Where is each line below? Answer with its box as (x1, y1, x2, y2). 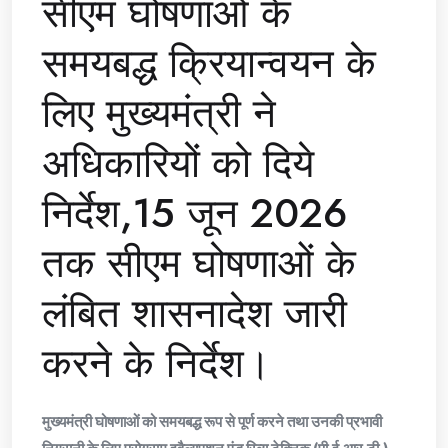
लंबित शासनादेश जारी (42, 284, 347, 343)
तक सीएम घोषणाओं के (42, 234, 356, 293)
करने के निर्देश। (42, 334, 271, 393)
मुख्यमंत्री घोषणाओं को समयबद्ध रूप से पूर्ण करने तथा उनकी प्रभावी (42, 412, 382, 431)
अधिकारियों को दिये (42, 134, 314, 193)
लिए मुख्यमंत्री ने (42, 84, 276, 143)
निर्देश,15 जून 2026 (42, 184, 347, 243)
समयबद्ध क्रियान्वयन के (42, 34, 376, 93)
